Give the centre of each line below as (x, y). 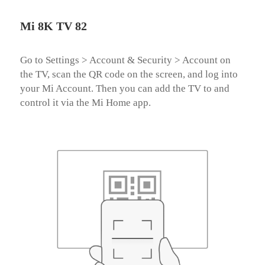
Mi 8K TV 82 (53, 26)
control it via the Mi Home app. (85, 102)
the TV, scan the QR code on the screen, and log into (129, 74)
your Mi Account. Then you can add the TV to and (125, 88)
